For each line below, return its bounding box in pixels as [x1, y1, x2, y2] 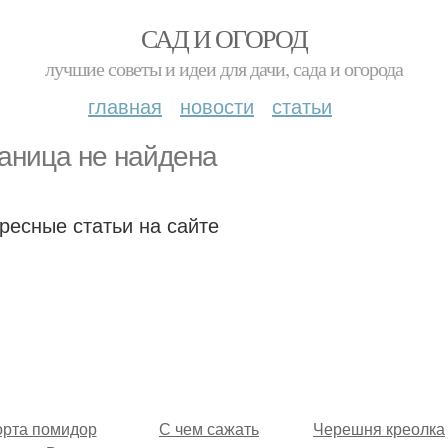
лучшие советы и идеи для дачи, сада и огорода [45, 55, 403, 82]
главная [88, 91, 162, 120]
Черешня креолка [313, 417, 445, 440]
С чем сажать [159, 417, 259, 440]
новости [180, 91, 254, 120]
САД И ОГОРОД [140, 21, 308, 55]
